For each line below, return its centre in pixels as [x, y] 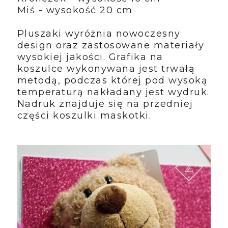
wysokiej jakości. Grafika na [90, 57]
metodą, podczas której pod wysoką [112, 81]
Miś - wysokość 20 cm [75, 10]
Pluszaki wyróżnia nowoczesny [99, 34]
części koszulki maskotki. [84, 116]
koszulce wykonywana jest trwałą [106, 69]
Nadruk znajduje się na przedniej [105, 104]
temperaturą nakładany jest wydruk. [113, 92]
